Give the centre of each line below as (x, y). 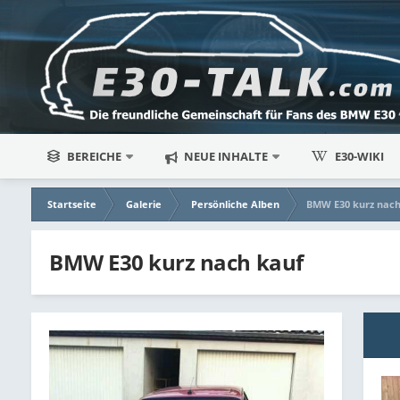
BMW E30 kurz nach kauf (176, 262)
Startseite (72, 204)
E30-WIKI (360, 156)
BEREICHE (95, 156)
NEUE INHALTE (225, 156)
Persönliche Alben (236, 204)
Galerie (144, 204)
